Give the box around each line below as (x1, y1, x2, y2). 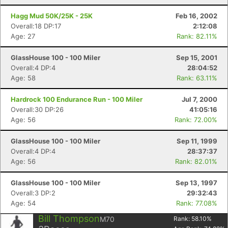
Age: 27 (11, 32, 35, 40)
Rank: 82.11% (177, 32, 217, 40)
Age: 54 (11, 199, 36, 207)
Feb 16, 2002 (176, 12, 217, 20)
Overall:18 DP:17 (11, 22, 61, 30)
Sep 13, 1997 (176, 179, 217, 187)
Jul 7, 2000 (182, 95, 217, 103)
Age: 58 (11, 74, 36, 82)
